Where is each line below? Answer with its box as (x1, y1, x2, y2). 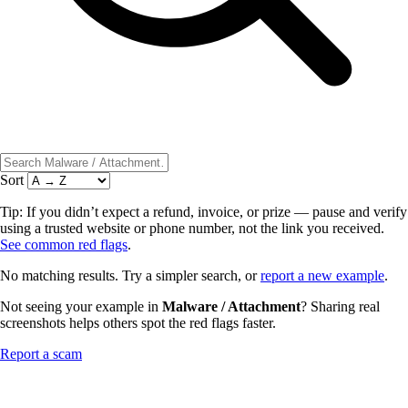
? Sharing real (301, 298, 380, 314)
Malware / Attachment (162, 298, 301, 314)
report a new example (260, 267, 384, 283)
